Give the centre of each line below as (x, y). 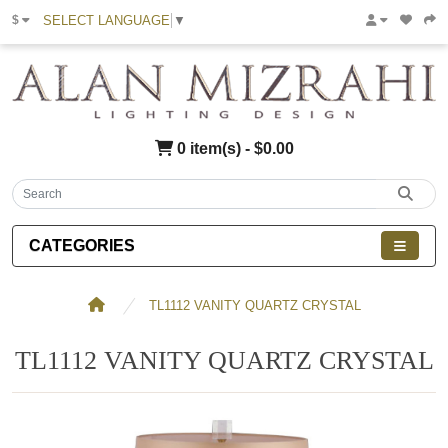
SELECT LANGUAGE (106, 20)
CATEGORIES (82, 245)
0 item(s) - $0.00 (233, 148)
